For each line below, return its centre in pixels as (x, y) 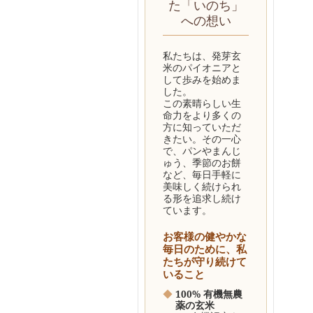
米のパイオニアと (202, 67)
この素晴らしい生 (202, 103)
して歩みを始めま (202, 79)
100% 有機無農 (209, 294)
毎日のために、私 (205, 249)
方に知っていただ (202, 127)
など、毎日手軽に (202, 174)
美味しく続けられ (202, 186)
